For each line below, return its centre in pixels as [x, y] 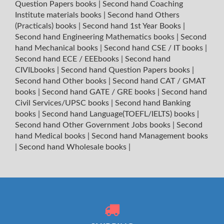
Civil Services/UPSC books [63, 103]
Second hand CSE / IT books [154, 48]
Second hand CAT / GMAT [159, 81]
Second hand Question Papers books [126, 70]
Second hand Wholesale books [74, 147]
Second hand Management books [150, 136]
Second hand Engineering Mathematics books [96, 37]
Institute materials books [59, 15]
